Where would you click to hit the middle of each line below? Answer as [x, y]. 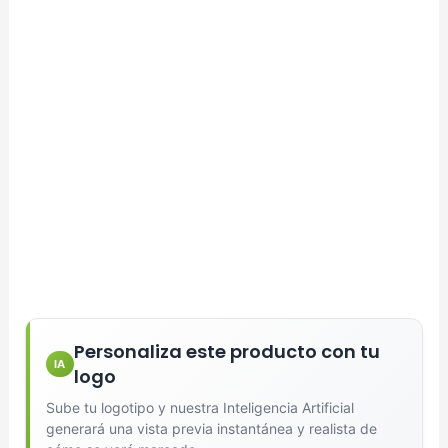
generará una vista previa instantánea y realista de [211, 428]
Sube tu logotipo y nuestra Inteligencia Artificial [199, 407]
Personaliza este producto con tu [226, 351]
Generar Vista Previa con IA [224, 15]
